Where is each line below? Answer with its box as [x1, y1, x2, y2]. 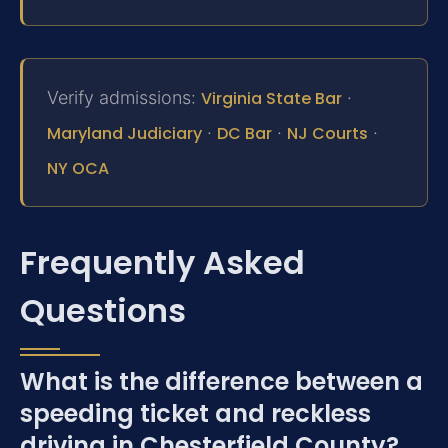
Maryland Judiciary [47, 121, 202, 145]
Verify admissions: [47, 86, 201, 108]
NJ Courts [287, 121, 368, 145]
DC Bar [217, 121, 272, 145]
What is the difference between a [20, 365, 423, 399]
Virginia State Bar [201, 86, 342, 110]
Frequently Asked [20, 240, 305, 286]
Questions [20, 288, 186, 334]
